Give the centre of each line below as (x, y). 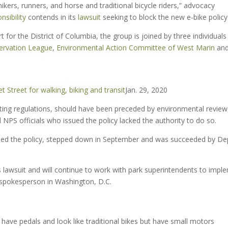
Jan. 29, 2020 (146, 90)
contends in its (51, 17)
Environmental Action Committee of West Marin (136, 48)
